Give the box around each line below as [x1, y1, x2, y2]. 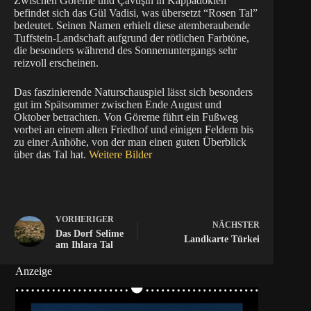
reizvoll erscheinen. [14, 57, 99, 69]
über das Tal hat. [14, 149, 89, 161]
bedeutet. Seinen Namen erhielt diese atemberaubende [14, 19, 250, 32]
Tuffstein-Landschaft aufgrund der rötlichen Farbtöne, [14, 32, 249, 44]
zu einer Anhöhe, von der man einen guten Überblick [14, 136, 246, 149]
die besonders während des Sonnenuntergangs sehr [14, 44, 237, 57]
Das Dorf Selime [56, 228, 124, 239]
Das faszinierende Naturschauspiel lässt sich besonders [14, 86, 253, 99]
